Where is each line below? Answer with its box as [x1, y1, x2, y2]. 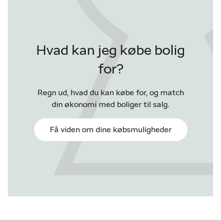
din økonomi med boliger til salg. [51, 100, 170, 109]
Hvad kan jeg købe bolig [36, 43, 185, 58]
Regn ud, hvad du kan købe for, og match [37, 88, 184, 97]
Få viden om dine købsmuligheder [49, 125, 172, 134]
